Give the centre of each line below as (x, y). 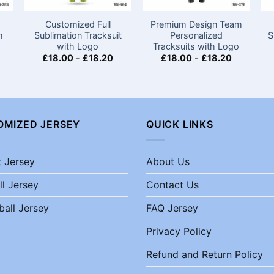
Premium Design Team (196, 24)
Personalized (196, 35)
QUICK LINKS (180, 124)
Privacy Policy (179, 231)
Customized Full (78, 24)
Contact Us (172, 184)
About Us (168, 161)
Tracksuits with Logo (196, 46)
